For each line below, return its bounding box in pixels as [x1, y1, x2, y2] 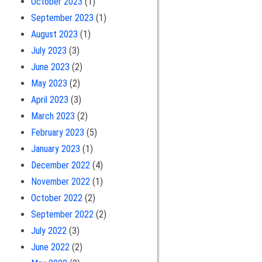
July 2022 [30, 225, 67, 236]
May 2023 [30, 77, 67, 89]
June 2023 [30, 61, 70, 73]
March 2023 [30, 110, 75, 122]
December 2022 [30, 159, 90, 171]
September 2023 [30, 12, 94, 23]
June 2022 [30, 241, 70, 253]
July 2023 [30, 44, 67, 56]
